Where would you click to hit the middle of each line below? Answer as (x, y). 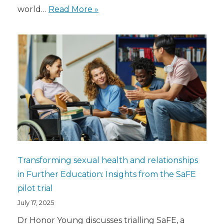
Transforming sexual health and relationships (108, 160)
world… (33, 9)
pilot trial (35, 188)
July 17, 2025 (36, 202)
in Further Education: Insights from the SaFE (107, 174)
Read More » (73, 9)
